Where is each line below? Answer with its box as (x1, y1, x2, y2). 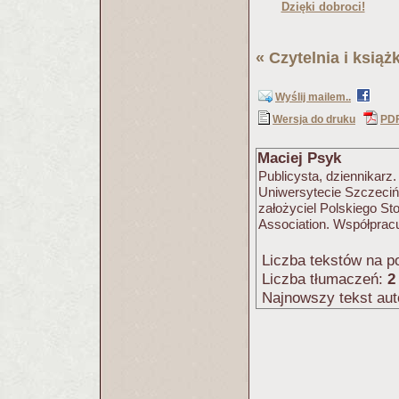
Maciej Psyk (257, 150, 341, 167)
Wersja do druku (273, 113, 355, 126)
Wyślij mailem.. (275, 91, 351, 103)
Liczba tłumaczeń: (257, 271, 387, 288)
